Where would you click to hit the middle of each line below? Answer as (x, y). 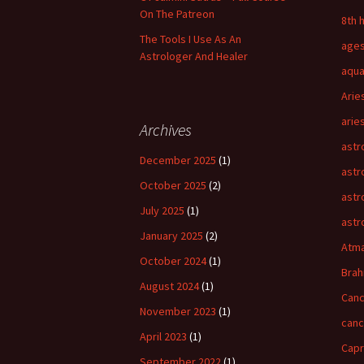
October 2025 (173, 185)
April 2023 (163, 336)
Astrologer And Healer (194, 56)
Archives (166, 130)
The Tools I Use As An (191, 39)
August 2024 (169, 286)
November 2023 (178, 311)
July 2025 (162, 210)
